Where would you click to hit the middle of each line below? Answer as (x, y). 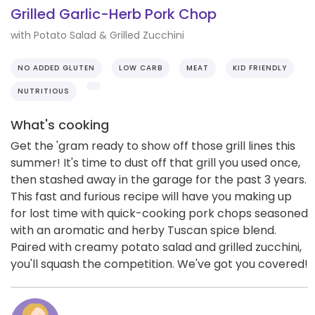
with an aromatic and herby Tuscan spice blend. (143, 230)
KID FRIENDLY (260, 67)
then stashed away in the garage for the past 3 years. (159, 179)
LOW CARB (141, 67)
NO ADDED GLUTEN (56, 67)
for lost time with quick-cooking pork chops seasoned (159, 213)
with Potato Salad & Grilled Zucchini (97, 35)
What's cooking (60, 124)
